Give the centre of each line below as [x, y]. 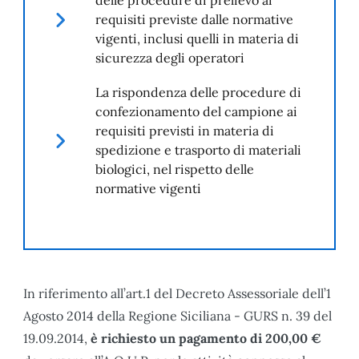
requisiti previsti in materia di [185, 130]
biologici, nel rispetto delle [175, 169]
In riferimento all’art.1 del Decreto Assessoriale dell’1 [177, 293]
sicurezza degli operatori [170, 57]
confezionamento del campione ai [196, 111]
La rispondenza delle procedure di [198, 92]
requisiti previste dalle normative [194, 19]
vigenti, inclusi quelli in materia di [197, 38]
